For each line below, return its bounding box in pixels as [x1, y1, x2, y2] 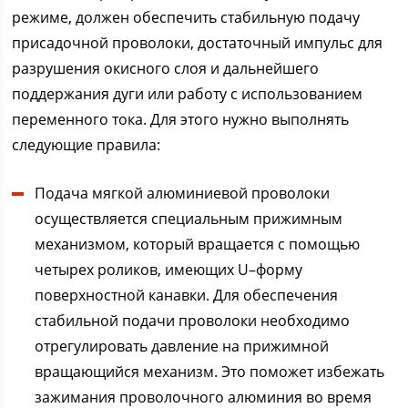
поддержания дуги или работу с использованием [12, 84, 363, 105]
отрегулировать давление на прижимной [35, 336, 330, 357]
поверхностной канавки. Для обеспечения [35, 285, 339, 306]
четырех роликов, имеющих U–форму [35, 260, 303, 280]
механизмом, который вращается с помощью [35, 234, 361, 255]
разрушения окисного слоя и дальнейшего [12, 58, 320, 79]
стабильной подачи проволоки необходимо [35, 311, 351, 331]
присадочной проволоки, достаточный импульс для [12, 33, 383, 54]
